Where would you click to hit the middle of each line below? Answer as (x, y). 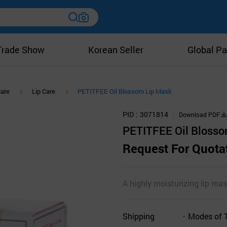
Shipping (139, 216)
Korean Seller (116, 50)
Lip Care (44, 91)
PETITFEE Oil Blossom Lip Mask (125, 91)
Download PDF (199, 114)
